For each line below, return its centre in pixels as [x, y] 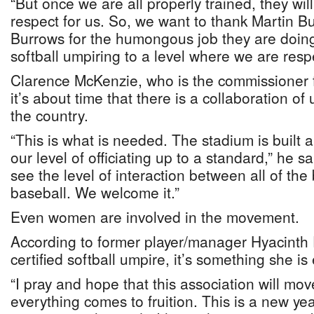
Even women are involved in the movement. [155, 217]
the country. [49, 115]
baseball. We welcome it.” [95, 192]
